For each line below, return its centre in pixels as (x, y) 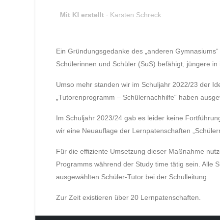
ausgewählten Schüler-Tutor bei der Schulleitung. (132, 177)
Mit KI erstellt (82, 15)
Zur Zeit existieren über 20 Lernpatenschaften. (128, 197)
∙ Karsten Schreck (133, 15)
